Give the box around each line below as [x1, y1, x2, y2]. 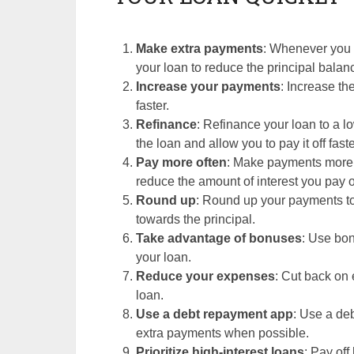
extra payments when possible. [136, 326, 310, 340]
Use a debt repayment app [136, 307, 294, 321]
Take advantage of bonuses [136, 232, 303, 245]
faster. [136, 99, 170, 112]
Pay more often [136, 156, 228, 169]
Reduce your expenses [136, 269, 276, 283]
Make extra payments [136, 42, 264, 55]
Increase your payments [136, 80, 281, 93]
